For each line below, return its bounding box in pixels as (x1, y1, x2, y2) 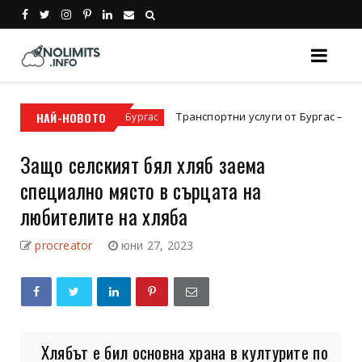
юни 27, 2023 (121, 237, 194, 253)
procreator (35, 237, 93, 253)
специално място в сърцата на (20, 175, 262, 205)
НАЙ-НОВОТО (36, 108, 106, 126)
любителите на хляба (20, 200, 188, 231)
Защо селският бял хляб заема (20, 149, 266, 179)
